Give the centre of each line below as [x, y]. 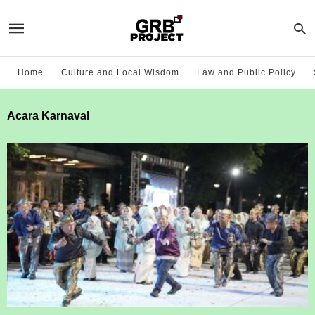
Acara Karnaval [48, 116]
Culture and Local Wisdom [120, 72]
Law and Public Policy [246, 72]
